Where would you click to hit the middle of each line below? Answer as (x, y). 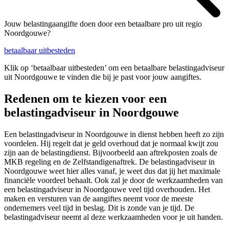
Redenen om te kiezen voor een (85, 99)
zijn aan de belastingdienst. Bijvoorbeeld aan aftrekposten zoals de (111, 153)
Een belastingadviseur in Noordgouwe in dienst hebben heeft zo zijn (114, 134)
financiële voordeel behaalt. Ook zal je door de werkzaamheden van (113, 180)
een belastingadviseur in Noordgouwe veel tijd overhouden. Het (107, 190)
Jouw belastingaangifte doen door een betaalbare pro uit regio (103, 24)
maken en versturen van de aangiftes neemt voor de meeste (99, 199)
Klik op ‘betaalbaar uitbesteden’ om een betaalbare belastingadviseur (114, 68)
